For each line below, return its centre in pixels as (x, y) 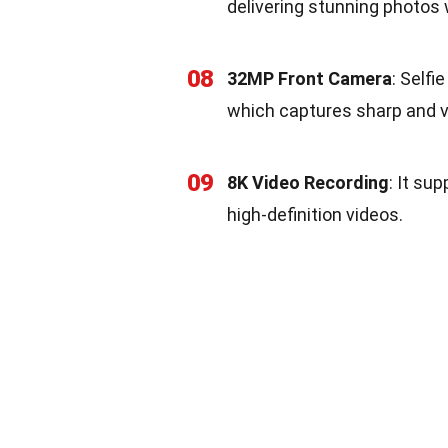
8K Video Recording (308, 182)
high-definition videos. (315, 214)
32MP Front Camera (309, 78)
